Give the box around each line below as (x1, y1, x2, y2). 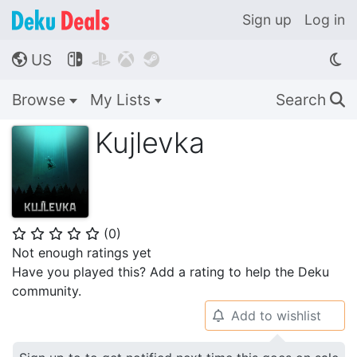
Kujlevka (95, 125, 205, 160)
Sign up (242, 11, 292, 28)
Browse (12, 90, 69, 109)
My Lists (89, 90, 155, 109)
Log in (304, 11, 345, 28)
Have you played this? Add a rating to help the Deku (12, 263, 329, 280)
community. (12, 282, 81, 299)
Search (276, 90, 330, 109)
